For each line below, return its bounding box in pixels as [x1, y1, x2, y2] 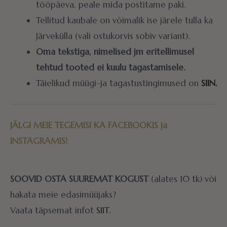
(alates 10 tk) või [148, 173, 216, 185]
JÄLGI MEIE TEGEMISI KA [10, 119, 108, 131]
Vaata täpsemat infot [10, 205, 96, 216]
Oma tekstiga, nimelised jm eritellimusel [36, 46, 194, 57]
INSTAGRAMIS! [10, 135, 67, 146]
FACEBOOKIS [108, 119, 158, 131]
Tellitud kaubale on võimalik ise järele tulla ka [36, 14, 213, 26]
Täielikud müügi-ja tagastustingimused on [36, 77, 201, 89]
